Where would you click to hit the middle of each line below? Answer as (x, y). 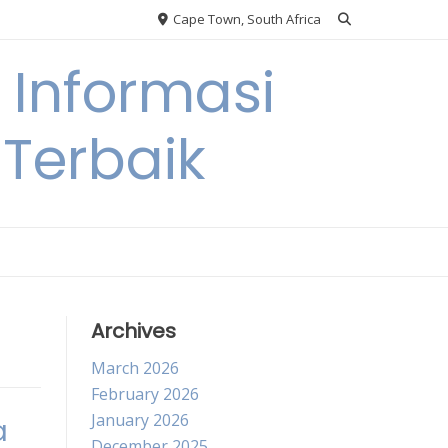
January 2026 (140, 420)
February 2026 (145, 394)
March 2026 (135, 368)
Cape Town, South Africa (245, 19)
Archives (133, 331)
